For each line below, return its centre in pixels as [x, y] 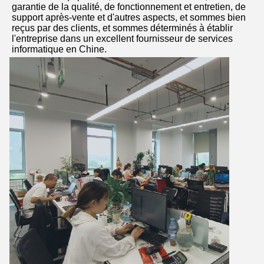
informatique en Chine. [59, 49]
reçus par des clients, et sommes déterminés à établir [122, 28]
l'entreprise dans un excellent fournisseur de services [122, 39]
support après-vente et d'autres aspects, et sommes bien [129, 18]
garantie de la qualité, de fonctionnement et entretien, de [129, 7]
